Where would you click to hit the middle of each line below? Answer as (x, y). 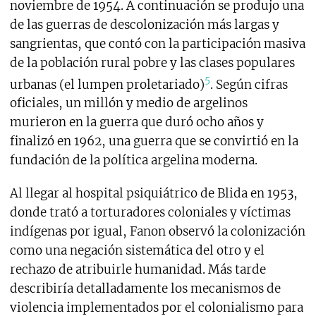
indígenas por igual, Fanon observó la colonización (157, 232)
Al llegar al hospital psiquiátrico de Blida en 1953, (153, 194)
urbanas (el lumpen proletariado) (107, 84)
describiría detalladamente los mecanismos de (145, 289)
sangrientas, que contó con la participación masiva (157, 43)
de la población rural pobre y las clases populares (152, 62)
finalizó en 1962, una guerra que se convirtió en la (154, 141)
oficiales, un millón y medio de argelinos (128, 103)
